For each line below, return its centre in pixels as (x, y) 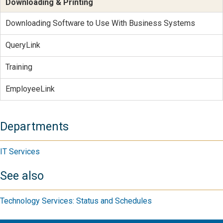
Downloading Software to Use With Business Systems (100, 23)
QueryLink (23, 45)
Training (19, 67)
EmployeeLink (30, 89)
